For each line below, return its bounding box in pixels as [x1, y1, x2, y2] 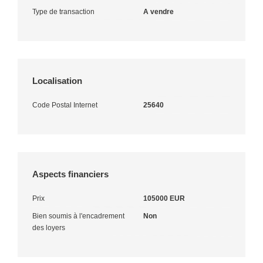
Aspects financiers [32, 168, 109, 179]
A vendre [143, 7, 174, 16]
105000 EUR [143, 194, 185, 203]
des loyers [32, 223, 65, 232]
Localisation [32, 75, 82, 86]
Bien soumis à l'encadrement [32, 211, 124, 220]
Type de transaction [32, 7, 95, 16]
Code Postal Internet [32, 100, 97, 109]
